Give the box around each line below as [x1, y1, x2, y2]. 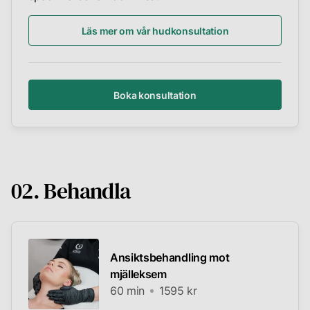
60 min [110, 284, 145, 298]
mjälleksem [110, 267, 167, 282]
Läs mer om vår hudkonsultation [81, 24, 229, 37]
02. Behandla [11, 176, 131, 207]
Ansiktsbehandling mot [110, 250, 230, 265]
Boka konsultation [113, 89, 197, 101]
